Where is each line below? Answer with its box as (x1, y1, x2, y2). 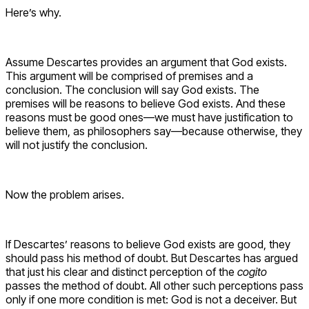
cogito (237, 265, 267, 279)
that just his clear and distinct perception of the (6, 265, 237, 279)
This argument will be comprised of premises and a (6, 69, 253, 83)
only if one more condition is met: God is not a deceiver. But (6, 292, 297, 307)
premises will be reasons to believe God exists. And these (6, 97, 286, 111)
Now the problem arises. (6, 188, 124, 202)
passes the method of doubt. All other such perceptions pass (6, 279, 303, 293)
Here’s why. (6, 6, 61, 20)
